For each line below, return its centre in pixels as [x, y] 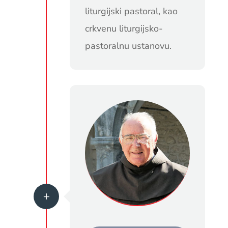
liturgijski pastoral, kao [131, 11]
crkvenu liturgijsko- [124, 28]
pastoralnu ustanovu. [128, 46]
